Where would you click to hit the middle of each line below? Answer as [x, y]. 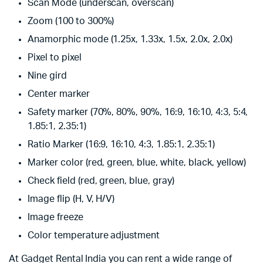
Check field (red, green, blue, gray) [101, 181]
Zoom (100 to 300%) [71, 21]
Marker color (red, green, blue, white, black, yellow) [137, 163]
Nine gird [47, 76]
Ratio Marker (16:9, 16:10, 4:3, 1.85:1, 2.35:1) [121, 144]
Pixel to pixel [55, 58]
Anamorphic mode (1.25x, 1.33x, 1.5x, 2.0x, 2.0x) [130, 39]
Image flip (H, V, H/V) [71, 199]
